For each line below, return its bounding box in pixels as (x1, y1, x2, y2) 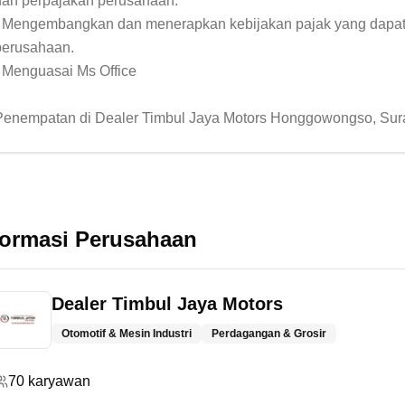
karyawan (28, 373, 90, 389)
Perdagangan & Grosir (212, 327, 326, 340)
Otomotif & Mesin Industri (61, 327, 192, 340)
